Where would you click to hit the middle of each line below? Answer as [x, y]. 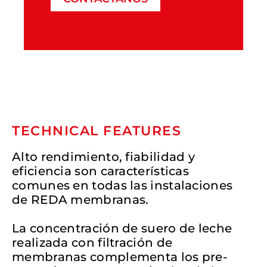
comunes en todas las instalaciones [122, 185]
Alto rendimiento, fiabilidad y [103, 156]
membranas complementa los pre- [120, 257]
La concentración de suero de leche [122, 228]
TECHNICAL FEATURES [97, 131]
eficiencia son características [100, 171]
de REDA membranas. [80, 199]
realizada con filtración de [92, 242]
